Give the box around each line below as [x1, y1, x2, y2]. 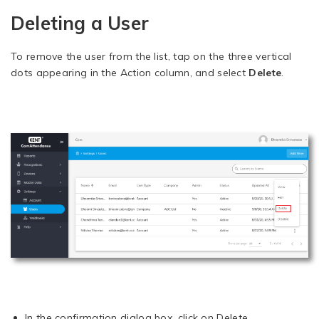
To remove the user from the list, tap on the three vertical [11, 50, 292, 63]
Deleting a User [11, 11, 149, 36]
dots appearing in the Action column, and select [11, 66, 249, 80]
